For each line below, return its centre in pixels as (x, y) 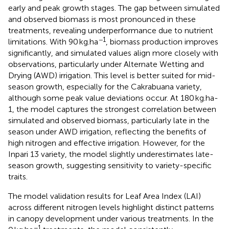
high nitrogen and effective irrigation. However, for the (107, 143)
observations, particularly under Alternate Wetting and (106, 64)
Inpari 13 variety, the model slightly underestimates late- (111, 154)
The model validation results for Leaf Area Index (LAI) (105, 196)
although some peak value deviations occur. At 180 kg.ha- (113, 98)
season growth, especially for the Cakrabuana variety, (105, 86)
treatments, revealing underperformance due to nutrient (111, 30)
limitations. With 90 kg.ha (53, 41)
